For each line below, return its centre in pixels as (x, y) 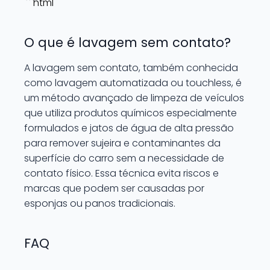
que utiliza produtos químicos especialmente (130, 113)
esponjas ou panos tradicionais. (100, 203)
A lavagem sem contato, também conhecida (131, 67)
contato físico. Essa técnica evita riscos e (121, 173)
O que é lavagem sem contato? (127, 42)
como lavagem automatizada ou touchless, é (133, 83)
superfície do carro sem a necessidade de (124, 158)
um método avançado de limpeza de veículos (134, 98)
